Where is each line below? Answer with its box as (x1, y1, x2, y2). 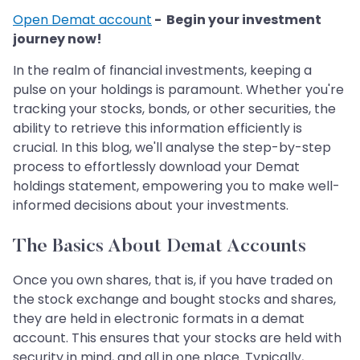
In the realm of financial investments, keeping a (13, 61, 312, 80)
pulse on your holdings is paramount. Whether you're (13, 80, 344, 100)
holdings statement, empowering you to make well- (13, 177, 340, 196)
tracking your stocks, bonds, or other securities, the (13, 100, 336, 119)
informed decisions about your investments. (13, 196, 288, 215)
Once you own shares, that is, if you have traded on (13, 271, 333, 290)
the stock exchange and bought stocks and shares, (13, 290, 336, 309)
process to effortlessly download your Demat (13, 157, 300, 177)
